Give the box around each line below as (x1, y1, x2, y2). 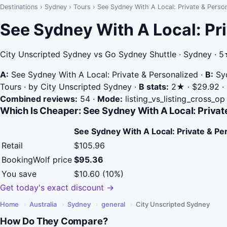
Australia (29, 200, 57, 209)
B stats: (139, 82, 169, 92)
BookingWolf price (2, 155, 72, 165)
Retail (2, 140, 23, 151)
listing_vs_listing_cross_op (123, 94, 225, 104)
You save (2, 169, 36, 179)
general (101, 200, 125, 209)
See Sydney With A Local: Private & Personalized (9, 69, 198, 80)
